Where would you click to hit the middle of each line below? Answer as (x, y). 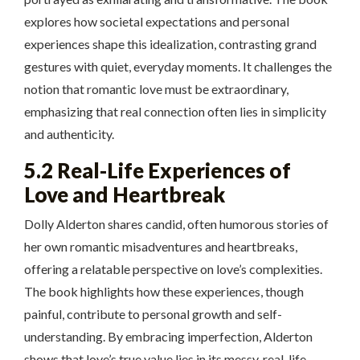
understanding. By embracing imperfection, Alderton (168, 336)
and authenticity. (69, 133)
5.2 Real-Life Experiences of (157, 170)
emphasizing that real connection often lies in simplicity (175, 111)
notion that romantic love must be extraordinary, (156, 88)
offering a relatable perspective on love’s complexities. (173, 268)
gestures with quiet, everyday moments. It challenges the (178, 66)
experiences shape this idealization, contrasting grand (170, 43)
